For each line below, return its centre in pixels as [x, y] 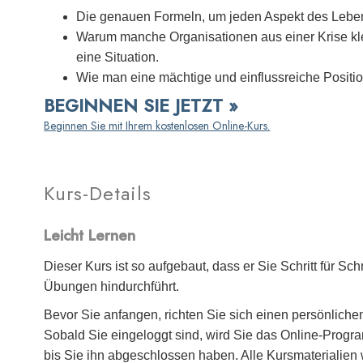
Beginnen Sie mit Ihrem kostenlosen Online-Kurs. [157, 126]
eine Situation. [118, 57]
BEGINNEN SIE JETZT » [141, 105]
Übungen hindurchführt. [112, 286]
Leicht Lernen [90, 236]
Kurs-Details [98, 193]
